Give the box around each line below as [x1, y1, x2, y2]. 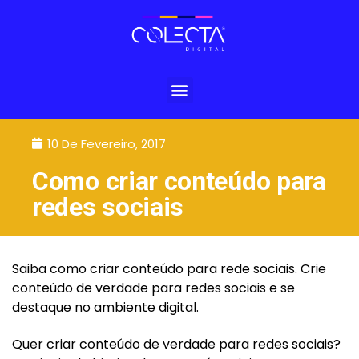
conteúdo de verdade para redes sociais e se [12, 278, 295, 297]
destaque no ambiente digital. [12, 297, 199, 317]
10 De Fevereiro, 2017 [47, 135, 166, 152]
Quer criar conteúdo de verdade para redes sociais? [12, 334, 341, 353]
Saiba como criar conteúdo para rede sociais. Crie [12, 259, 326, 278]
